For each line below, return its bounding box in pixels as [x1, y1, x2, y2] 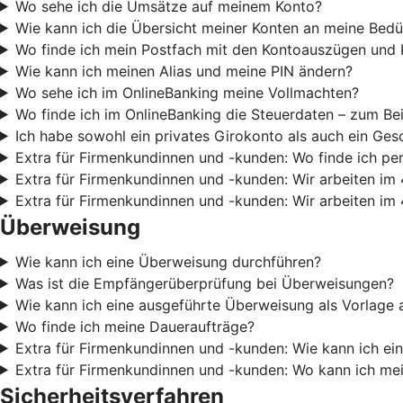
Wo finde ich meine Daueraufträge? [14, 317, 255, 336]
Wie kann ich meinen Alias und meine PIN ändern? [14, 61, 353, 80]
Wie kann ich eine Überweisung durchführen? [14, 252, 321, 271]
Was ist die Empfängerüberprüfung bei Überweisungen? [14, 273, 394, 292]
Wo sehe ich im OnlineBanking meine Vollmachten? [14, 83, 359, 102]
